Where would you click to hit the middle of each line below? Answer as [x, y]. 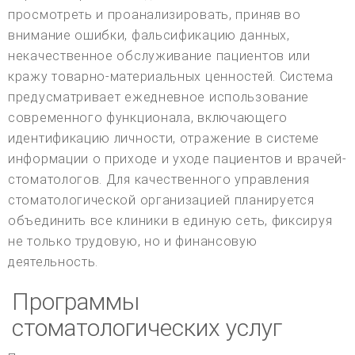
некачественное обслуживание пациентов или [159, 55]
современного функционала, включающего [148, 117]
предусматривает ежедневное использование [159, 97]
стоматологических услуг [147, 327]
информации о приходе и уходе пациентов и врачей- [177, 158]
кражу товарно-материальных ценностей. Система [171, 76]
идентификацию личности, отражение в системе [164, 138]
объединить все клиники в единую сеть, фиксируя [170, 220]
